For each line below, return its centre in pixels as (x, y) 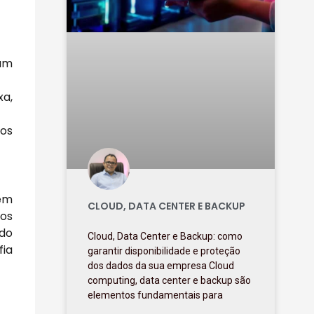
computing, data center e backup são (170, 281)
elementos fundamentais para (156, 295)
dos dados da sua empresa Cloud (161, 266)
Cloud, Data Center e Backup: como (165, 237)
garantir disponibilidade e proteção (164, 251)
